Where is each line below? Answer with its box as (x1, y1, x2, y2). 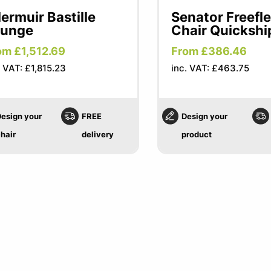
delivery (82, 129, 114, 139)
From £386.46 (171, 45, 247, 57)
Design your (181, 111, 227, 121)
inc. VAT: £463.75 (171, 62, 249, 74)
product (181, 129, 212, 139)
